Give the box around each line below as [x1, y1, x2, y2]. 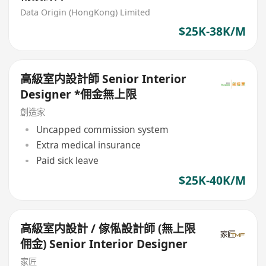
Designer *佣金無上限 [20, 87, 137, 103]
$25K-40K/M [178, 173, 246, 189]
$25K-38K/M [178, 23, 246, 39]
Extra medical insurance [36, 138, 141, 151]
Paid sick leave [36, 154, 99, 167]
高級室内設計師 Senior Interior [20, 71, 187, 87]
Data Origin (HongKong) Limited [20, 7, 151, 18]
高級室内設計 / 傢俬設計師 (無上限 [20, 221, 196, 237]
